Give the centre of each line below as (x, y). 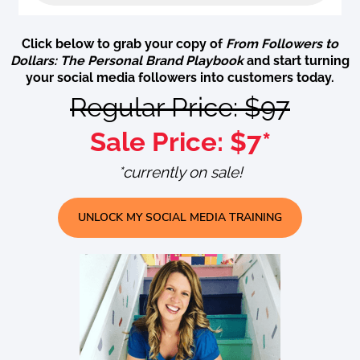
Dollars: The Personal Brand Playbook (127, 60)
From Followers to (282, 43)
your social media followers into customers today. (180, 77)
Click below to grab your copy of (124, 43)
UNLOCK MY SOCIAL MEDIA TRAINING (180, 217)
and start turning (297, 60)
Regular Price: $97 (180, 107)
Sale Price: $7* (180, 141)
